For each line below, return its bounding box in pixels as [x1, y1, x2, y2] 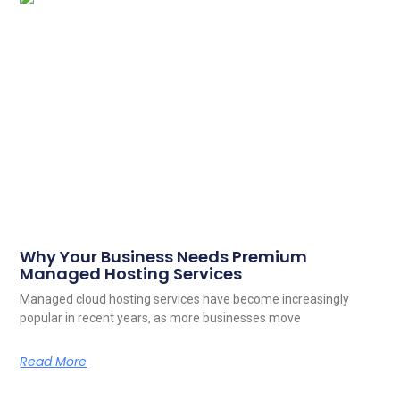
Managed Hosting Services [20, 262, 243, 286]
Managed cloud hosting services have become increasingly [20, 292, 350, 307]
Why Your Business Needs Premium [20, 246, 308, 269]
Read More [20, 353, 87, 371]
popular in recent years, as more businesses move [20, 311, 302, 326]
